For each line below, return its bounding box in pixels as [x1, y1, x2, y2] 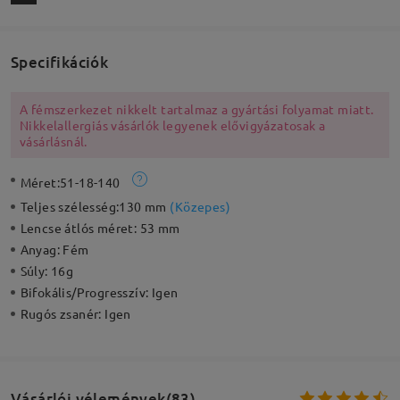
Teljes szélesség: [20, 198, 120, 215]
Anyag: [20, 241, 63, 258]
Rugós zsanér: [20, 305, 105, 322]
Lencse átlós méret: [20, 220, 140, 237]
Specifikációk [10, 51, 109, 72]
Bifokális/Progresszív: [20, 284, 152, 301]
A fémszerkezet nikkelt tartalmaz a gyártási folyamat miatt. [19, 101, 374, 118]
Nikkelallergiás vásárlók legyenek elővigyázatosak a [19, 117, 326, 134]
